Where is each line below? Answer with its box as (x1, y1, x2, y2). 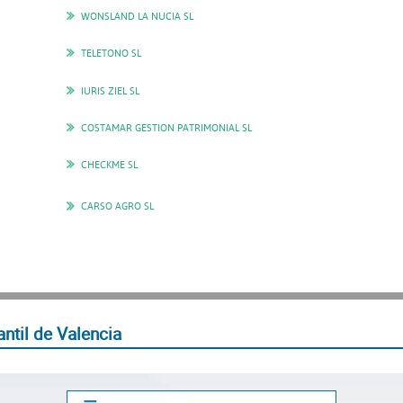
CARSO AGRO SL (81, 199, 154, 213)
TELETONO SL (81, 46, 141, 60)
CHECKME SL (81, 157, 138, 172)
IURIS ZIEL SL (81, 83, 139, 97)
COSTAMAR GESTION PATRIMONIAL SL (81, 121, 252, 135)
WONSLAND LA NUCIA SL (81, 9, 193, 23)
